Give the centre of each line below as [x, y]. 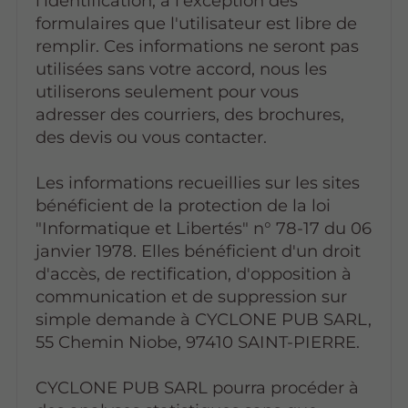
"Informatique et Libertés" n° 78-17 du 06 [203, 228]
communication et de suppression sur [191, 296]
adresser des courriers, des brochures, [189, 114]
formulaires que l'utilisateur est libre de [196, 23]
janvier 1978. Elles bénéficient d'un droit [198, 250]
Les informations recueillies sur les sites [197, 182]
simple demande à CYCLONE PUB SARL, [203, 319]
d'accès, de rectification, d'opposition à [193, 273]
